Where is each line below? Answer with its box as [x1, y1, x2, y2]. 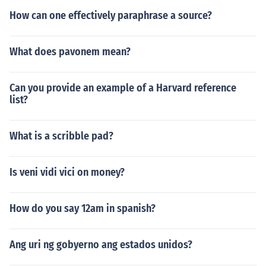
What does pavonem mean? [9, 45, 131, 58]
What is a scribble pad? [9, 129, 113, 142]
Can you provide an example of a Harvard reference [9, 81, 236, 94]
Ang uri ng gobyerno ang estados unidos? [9, 238, 192, 251]
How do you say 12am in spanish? [9, 202, 156, 215]
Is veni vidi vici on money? [9, 166, 125, 179]
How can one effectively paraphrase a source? [9, 9, 212, 22]
